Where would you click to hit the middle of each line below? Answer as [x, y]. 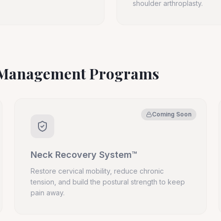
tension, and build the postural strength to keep [108, 182]
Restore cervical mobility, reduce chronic [97, 171]
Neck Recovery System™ [84, 155]
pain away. [48, 193]
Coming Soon [171, 114]
